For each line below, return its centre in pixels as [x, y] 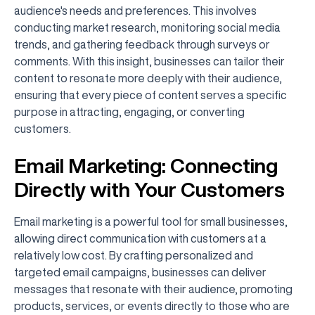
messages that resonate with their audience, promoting [153, 289]
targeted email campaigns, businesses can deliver [140, 272]
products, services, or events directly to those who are [152, 306]
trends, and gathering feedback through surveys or [142, 44]
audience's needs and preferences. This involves [135, 11]
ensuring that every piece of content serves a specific [150, 95]
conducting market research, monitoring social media [147, 27]
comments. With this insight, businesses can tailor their [149, 61]
